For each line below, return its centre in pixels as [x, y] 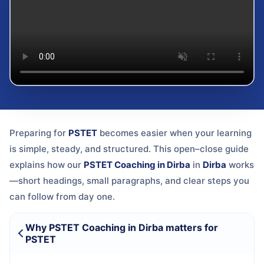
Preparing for [39, 133]
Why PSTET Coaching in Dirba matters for [121, 227]
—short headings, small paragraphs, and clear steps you [129, 180]
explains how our [47, 164]
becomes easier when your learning [174, 133]
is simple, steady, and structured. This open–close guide [129, 148]
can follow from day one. [62, 196]
